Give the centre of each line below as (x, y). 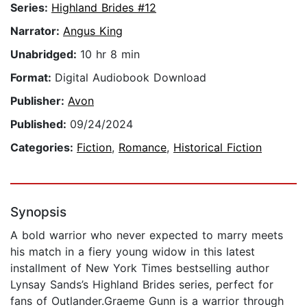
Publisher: (39, 101)
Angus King (93, 31)
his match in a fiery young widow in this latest (133, 252)
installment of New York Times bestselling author (140, 268)
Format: (33, 78)
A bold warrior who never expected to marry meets (147, 235)
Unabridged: (45, 54)
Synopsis (38, 212)
